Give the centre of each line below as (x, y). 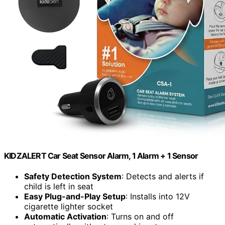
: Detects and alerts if (163, 177)
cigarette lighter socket (69, 207)
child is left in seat (59, 187)
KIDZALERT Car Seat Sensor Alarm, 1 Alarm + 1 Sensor (101, 155)
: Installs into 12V (158, 197)
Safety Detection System (73, 177)
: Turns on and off (140, 217)
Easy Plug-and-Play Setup (75, 197)
